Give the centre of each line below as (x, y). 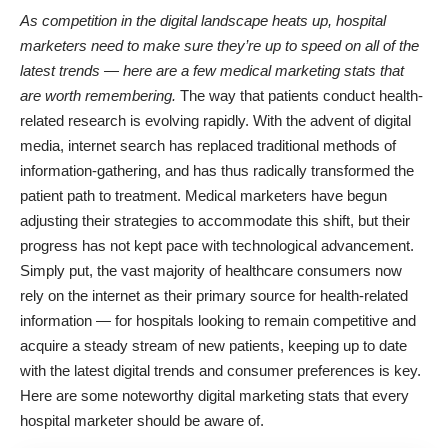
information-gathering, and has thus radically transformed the (217, 170)
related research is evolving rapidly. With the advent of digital (215, 120)
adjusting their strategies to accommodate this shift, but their (215, 220)
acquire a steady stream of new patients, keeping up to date (213, 345)
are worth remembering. (98, 95)
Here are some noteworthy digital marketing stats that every (214, 395)
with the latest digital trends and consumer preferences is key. (220, 370)
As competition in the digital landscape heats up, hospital (203, 20)
